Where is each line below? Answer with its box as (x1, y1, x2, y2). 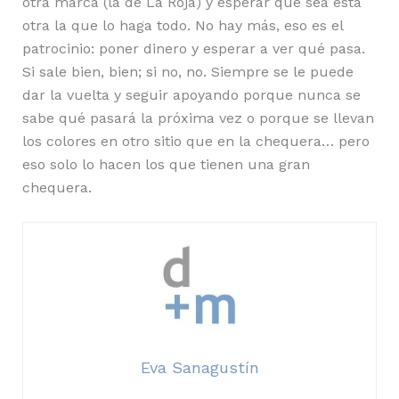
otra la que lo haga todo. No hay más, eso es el (21, 16, 343, 34)
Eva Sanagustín (140, 358, 259, 378)
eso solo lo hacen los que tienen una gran (21, 155, 310, 173)
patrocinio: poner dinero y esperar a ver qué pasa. (21, 39, 365, 57)
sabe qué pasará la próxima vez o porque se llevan (21, 109, 374, 126)
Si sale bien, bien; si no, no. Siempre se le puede (21, 62, 354, 80)
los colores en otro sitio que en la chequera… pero (21, 132, 370, 150)
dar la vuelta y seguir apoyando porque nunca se (21, 85, 361, 103)
